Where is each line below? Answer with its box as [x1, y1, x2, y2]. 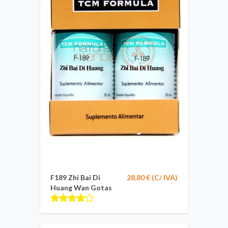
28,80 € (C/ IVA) [127, 173, 178, 182]
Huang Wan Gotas [50, 183, 112, 192]
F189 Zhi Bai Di [50, 173, 100, 182]
